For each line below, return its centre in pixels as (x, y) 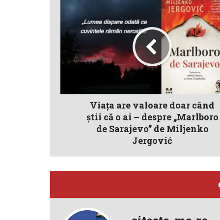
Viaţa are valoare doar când (152, 105)
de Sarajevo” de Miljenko (152, 129)
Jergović (152, 141)
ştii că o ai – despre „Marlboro (152, 117)
